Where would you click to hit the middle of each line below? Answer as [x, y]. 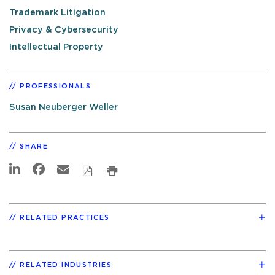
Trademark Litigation [57, 13]
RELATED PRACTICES [65, 218]
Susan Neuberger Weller [64, 107]
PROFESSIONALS [55, 87]
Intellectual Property [56, 47]
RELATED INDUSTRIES [66, 265]
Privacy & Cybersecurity [64, 30]
